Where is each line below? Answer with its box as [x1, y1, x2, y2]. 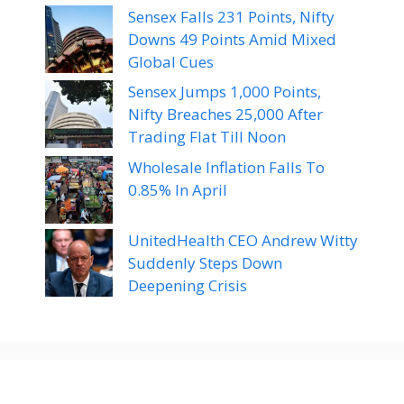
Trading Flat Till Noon [128, 126, 286, 148]
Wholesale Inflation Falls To [128, 156, 325, 178]
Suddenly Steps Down [128, 252, 282, 273]
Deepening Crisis [128, 274, 247, 296]
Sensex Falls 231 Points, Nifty [128, 5, 335, 27]
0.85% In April [128, 179, 227, 200]
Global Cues [128, 50, 214, 72]
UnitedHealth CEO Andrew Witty [128, 229, 358, 251]
